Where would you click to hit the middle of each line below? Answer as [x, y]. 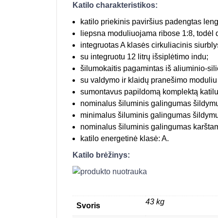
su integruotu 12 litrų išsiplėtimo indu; [144, 56]
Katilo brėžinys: [101, 155]
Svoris [88, 205]
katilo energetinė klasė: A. [125, 138]
